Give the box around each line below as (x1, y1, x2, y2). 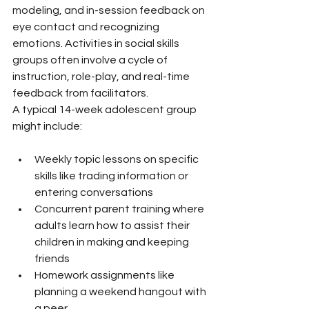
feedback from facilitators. (12, 87, 148, 99)
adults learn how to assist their (34, 219, 192, 231)
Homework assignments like (34, 269, 177, 281)
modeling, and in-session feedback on (12, 4, 207, 16)
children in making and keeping (34, 236, 191, 248)
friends (34, 252, 70, 264)
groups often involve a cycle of (12, 54, 170, 66)
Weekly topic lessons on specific (34, 153, 201, 165)
